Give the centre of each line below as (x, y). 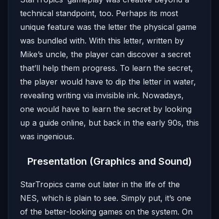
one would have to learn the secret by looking (106, 109)
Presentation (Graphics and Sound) (109, 161)
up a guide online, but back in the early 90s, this (109, 123)
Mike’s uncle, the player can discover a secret (105, 54)
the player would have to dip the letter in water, (108, 82)
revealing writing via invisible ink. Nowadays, (102, 95)
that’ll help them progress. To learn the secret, (107, 68)
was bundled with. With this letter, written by (102, 41)
